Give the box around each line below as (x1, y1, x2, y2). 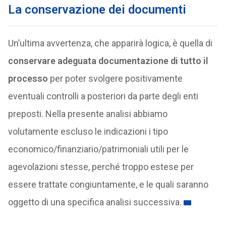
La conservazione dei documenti (8, 3, 186, 17)
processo (8, 73, 48, 84)
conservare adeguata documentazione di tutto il (8, 55, 208, 66)
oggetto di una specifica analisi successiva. (8, 197, 182, 207)
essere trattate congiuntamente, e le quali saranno (8, 179, 208, 190)
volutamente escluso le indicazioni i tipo (8, 126, 168, 137)
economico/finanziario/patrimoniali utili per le (8, 144, 189, 154)
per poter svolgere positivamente (47, 73, 183, 84)
